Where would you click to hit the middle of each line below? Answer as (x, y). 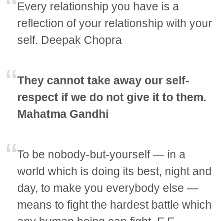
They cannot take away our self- (104, 81)
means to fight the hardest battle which (115, 205)
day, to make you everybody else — (108, 188)
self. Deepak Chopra (70, 40)
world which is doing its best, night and (115, 171)
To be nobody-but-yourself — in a (102, 155)
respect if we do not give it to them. (112, 97)
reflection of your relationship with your (115, 23)
